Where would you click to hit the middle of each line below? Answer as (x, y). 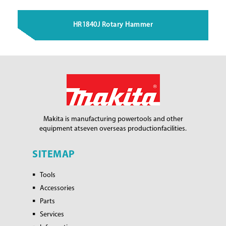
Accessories (57, 189)
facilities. (174, 129)
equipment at (60, 129)
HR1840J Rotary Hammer (113, 25)
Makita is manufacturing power (90, 120)
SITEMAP (54, 155)
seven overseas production (121, 129)
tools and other (160, 120)
